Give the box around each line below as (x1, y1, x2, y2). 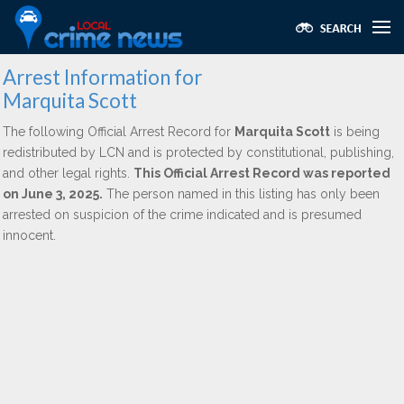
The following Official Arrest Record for (3, 124, 234, 139)
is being (330, 124, 380, 139)
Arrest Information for (3, 65, 202, 89)
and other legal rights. (3, 166, 133, 180)
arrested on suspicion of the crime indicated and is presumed (3, 207, 362, 222)
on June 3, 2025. (3, 187, 103, 201)
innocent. (3, 228, 56, 243)
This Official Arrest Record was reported (133, 166, 390, 180)
